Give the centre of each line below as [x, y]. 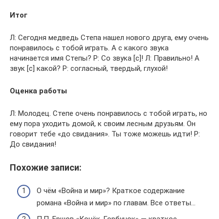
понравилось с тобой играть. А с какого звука [89, 48]
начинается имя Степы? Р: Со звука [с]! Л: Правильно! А [105, 58]
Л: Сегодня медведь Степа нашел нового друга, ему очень [109, 38]
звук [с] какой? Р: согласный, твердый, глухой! [89, 69]
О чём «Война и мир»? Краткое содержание [111, 190]
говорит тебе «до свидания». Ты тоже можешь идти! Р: [105, 134]
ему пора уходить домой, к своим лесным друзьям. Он [103, 124]
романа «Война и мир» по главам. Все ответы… [116, 203]
